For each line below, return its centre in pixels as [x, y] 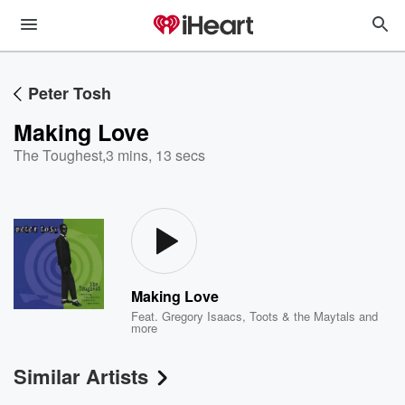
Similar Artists [81, 376]
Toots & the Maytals [303, 316]
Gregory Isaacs [202, 316]
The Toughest [58, 155]
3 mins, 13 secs [155, 155]
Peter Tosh [70, 93]
